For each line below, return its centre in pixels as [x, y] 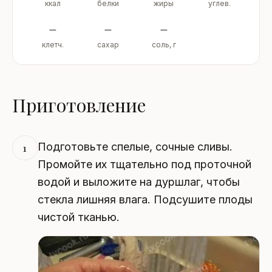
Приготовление [79, 105]
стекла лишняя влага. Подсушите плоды [145, 199]
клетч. [53, 44]
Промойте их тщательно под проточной [144, 164]
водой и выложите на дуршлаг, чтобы [138, 182]
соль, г [164, 44]
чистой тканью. [78, 217]
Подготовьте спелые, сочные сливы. [135, 146]
